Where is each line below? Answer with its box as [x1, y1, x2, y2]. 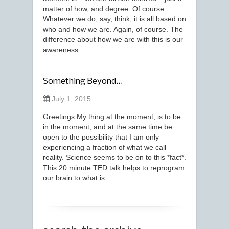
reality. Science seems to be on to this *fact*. [43, 153, 186, 162]
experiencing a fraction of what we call [43, 143, 166, 151]
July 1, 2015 [52, 95, 91, 103]
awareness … [43, 45, 87, 54]
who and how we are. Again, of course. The [43, 25, 183, 33]
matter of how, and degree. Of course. [43, 5, 166, 13]
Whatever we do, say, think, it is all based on [43, 15, 186, 23]
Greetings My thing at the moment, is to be [43, 112, 181, 121]
